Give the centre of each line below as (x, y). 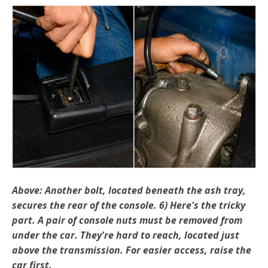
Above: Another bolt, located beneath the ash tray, (129, 191)
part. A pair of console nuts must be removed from (127, 220)
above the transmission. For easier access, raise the (132, 250)
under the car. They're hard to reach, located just (126, 235)
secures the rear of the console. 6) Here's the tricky (129, 205)
